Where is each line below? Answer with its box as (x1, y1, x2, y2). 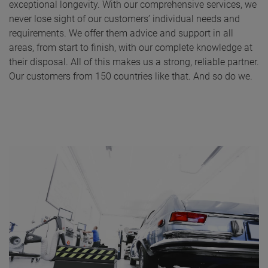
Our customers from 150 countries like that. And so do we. (9, 71, 252, 83)
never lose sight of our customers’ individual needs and (9, 13, 240, 25)
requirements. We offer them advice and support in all (9, 28, 233, 39)
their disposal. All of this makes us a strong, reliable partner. (9, 56, 259, 68)
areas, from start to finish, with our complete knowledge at (9, 42, 252, 54)
